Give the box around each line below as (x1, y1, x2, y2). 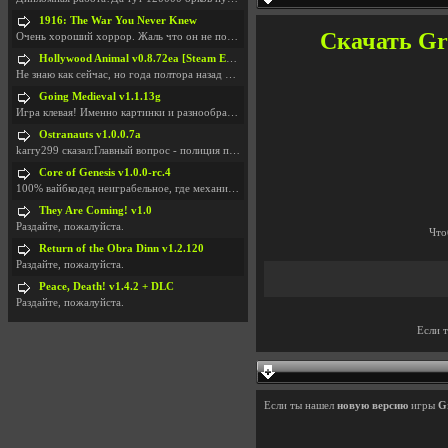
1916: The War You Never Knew (39, 15, 197, 26)
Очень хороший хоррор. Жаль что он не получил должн (16, 31, 227, 42)
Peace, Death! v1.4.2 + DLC (39, 281, 174, 292)
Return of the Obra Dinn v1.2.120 (39, 243, 204, 254)
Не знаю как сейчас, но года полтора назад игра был (16, 69, 225, 80)
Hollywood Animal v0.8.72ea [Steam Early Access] (39, 53, 226, 64)
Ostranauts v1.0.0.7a (39, 129, 141, 140)
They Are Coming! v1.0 (39, 205, 152, 216)
